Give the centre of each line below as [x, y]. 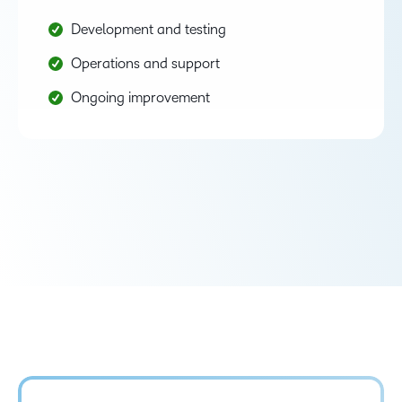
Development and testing [148, 29]
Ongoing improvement [140, 97]
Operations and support [145, 63]
